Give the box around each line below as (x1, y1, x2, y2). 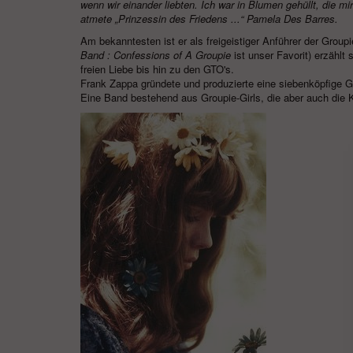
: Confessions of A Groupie (104, 47, 231, 62)
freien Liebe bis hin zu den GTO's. (80, 61, 234, 76)
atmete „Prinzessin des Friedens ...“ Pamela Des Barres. (80, 11, 338, 26)
